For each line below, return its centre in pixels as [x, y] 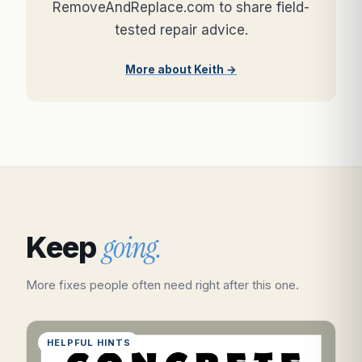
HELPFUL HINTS [89, 343]
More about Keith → [181, 70]
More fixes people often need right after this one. [162, 285]
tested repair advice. [181, 30]
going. [132, 248]
